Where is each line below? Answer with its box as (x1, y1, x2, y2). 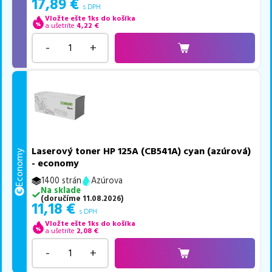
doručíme (43, 193, 81, 205)
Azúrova (91, 175, 123, 188)
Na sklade (40, 185, 81, 197)
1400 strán (41, 175, 82, 188)
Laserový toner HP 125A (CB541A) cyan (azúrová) (32, 144, 251, 158)
